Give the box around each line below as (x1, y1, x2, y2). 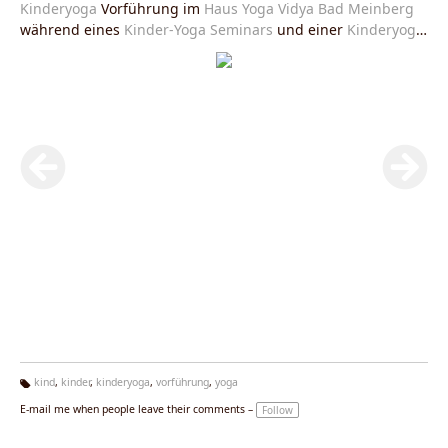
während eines (20, 19, 124, 39)
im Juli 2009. (102, 40, 184, 60)
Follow (262, 402, 293, 417)
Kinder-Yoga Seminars (124, 19, 273, 39)
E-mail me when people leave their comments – (20, 401, 253, 416)
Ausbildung (20, 40, 102, 60)
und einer (273, 19, 347, 39)
